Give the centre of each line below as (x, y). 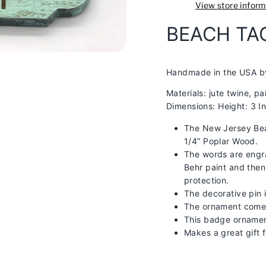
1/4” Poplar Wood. (221, 141)
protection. (207, 180)
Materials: (188, 93)
